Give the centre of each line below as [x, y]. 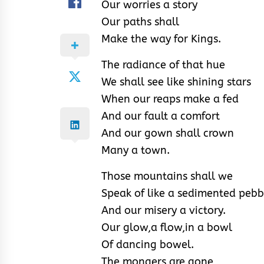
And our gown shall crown [168, 133]
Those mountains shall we [167, 176]
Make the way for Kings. [161, 39]
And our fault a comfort [161, 116]
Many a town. [136, 151]
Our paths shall [140, 22]
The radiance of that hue [163, 65]
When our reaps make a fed [170, 99]
